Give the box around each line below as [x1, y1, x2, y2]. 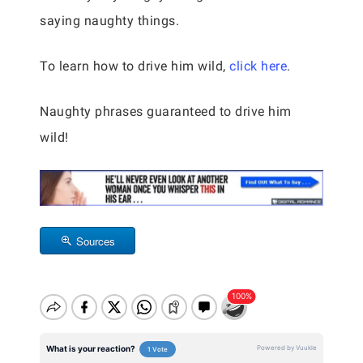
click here [229, 58, 287, 74]
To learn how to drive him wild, [40, 58, 229, 74]
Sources [76, 233, 115, 249]
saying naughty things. [40, 12, 179, 28]
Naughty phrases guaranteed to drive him [40, 103, 292, 119]
